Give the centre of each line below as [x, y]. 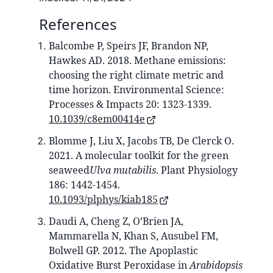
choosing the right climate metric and [136, 75]
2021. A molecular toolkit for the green [139, 156]
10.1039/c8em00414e [97, 119]
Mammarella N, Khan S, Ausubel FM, [133, 236]
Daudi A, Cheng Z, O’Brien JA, [116, 222]
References [78, 24]
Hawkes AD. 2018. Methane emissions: [137, 61]
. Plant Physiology [197, 170]
